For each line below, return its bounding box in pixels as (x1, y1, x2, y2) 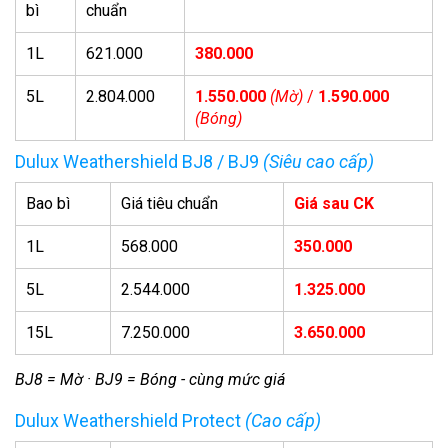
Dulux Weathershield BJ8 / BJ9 (15, 151, 263, 173)
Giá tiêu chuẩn (121, 194, 218, 214)
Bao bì (26, 194, 70, 214)
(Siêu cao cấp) (263, 151, 374, 173)
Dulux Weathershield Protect (15, 410, 245, 432)
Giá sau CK (294, 194, 374, 214)
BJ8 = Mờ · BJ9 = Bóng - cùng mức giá (15, 370, 285, 390)
